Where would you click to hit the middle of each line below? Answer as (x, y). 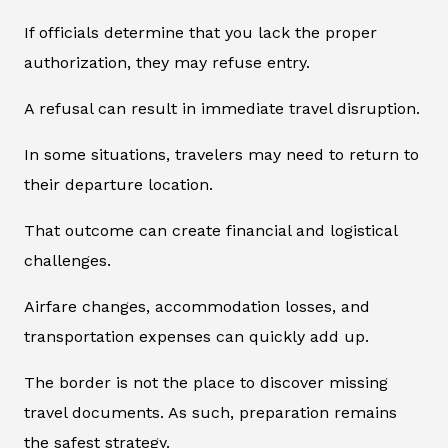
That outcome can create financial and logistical (210, 230)
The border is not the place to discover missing (206, 382)
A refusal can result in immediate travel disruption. (222, 108)
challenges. (67, 260)
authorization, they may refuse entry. (167, 62)
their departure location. (118, 184)
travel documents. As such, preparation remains (210, 412)
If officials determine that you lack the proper (200, 32)
